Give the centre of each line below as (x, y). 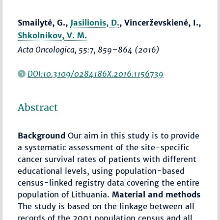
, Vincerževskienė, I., (160, 23)
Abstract (38, 108)
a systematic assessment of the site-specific (104, 148)
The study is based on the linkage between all (106, 206)
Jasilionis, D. (95, 23)
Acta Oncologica (46, 50)
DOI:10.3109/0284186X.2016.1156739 (96, 74)
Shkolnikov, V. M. (53, 36)
